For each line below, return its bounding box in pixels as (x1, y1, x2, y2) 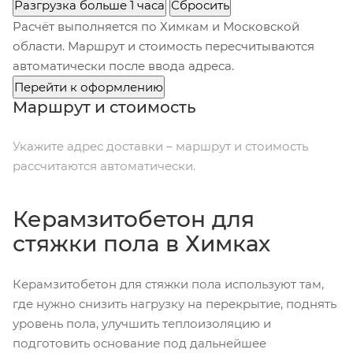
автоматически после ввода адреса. (13, 58, 234, 73)
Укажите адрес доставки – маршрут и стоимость (13, 139, 308, 154)
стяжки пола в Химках (13, 230, 270, 257)
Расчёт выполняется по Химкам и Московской (13, 19, 299, 34)
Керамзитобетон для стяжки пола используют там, (13, 277, 324, 292)
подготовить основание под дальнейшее (13, 336, 266, 351)
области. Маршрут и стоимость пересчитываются (13, 39, 314, 54)
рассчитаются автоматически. (13, 158, 195, 173)
